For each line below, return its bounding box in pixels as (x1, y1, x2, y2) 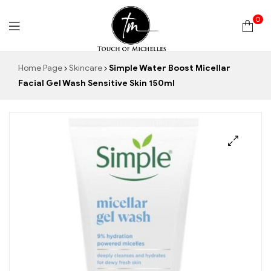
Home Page (18, 63, 62, 74)
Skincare (69, 63, 102, 74)
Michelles (92, 115, 165, 137)
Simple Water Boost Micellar (107, 63, 230, 74)
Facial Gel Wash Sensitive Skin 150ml (18, 78, 175, 89)
